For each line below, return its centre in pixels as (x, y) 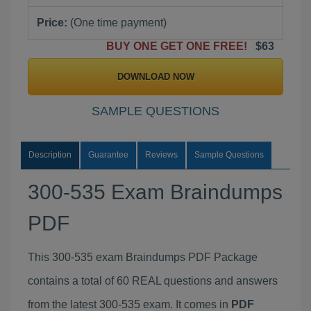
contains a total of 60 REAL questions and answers (153, 281)
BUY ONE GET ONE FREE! (179, 46)
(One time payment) (117, 23)
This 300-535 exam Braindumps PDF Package (143, 257)
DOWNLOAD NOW (155, 77)
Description (50, 155)
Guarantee (108, 155)
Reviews (161, 155)
